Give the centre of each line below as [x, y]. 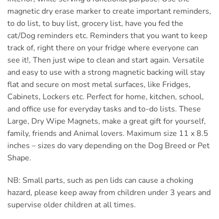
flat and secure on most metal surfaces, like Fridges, [99, 85]
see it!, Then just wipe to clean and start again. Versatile [106, 60]
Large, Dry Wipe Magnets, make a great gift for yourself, [107, 121]
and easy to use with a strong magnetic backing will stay [106, 73]
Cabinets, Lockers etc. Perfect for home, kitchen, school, [106, 97]
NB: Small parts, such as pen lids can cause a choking [100, 180]
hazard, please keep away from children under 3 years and [109, 192]
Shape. [19, 158]
